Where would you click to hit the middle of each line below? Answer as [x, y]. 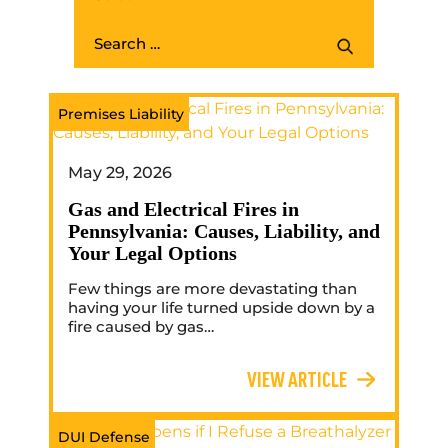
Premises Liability [121, 114]
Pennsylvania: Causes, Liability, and [224, 231]
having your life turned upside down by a [221, 308]
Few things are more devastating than [212, 289]
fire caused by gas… [141, 327]
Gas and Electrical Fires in [183, 209]
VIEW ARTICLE [297, 379]
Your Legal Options [152, 253]
